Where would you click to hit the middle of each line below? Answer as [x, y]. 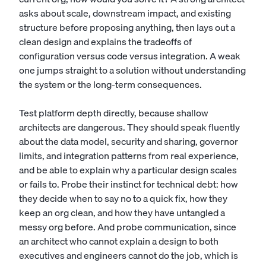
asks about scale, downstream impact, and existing [125, 13]
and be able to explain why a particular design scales [128, 170]
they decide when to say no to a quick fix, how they [123, 198]
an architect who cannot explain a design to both [119, 241]
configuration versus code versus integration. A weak [130, 56]
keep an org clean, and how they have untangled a [122, 213]
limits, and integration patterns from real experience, [129, 156]
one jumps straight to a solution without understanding [132, 70]
